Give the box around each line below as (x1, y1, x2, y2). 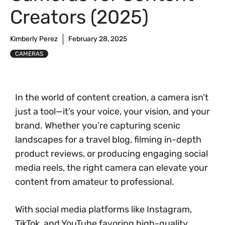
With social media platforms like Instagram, (15, 204, 192, 215)
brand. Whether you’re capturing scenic (15, 120, 180, 131)
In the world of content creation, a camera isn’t (15, 92, 208, 103)
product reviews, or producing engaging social (15, 148, 208, 159)
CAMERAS (15, 50, 43, 57)
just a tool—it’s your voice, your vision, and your (15, 106, 210, 117)
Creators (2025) (10, 6, 149, 29)
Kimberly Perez (10, 35, 58, 43)
